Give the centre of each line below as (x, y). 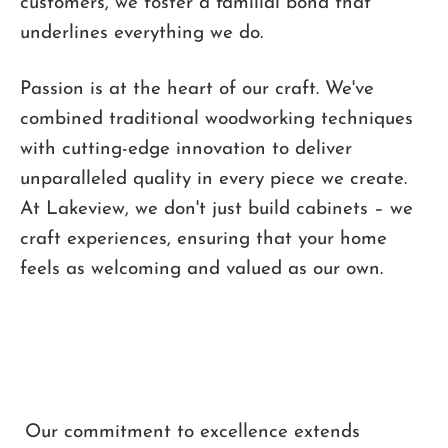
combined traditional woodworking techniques (216, 119)
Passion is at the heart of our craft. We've (197, 89)
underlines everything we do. (141, 33)
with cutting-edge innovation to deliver (186, 149)
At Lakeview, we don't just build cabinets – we (216, 209)
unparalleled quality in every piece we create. (213, 179)
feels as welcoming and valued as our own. (201, 269)
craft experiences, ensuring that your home (203, 239)
